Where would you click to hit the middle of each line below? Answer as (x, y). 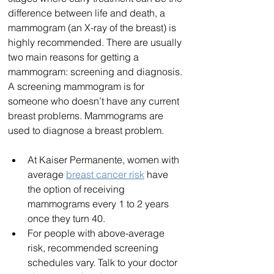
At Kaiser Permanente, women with (105, 160)
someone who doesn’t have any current (95, 101)
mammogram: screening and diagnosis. (96, 72)
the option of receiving (77, 189)
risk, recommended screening (94, 248)
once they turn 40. (68, 219)
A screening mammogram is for (77, 87)
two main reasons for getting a (75, 57)
